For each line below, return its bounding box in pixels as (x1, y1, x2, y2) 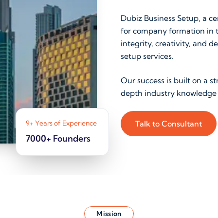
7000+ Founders (26, 133, 91, 144)
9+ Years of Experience (26, 119, 97, 127)
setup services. (121, 51, 174, 61)
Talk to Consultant (135, 119, 202, 128)
